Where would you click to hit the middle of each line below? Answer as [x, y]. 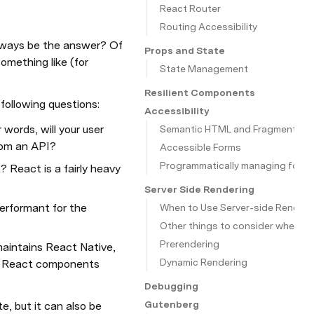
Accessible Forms [200, 147]
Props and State [185, 50]
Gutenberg [172, 304]
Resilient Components [200, 93]
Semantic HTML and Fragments [231, 129]
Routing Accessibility [209, 27]
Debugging [171, 286]
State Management [204, 69]
